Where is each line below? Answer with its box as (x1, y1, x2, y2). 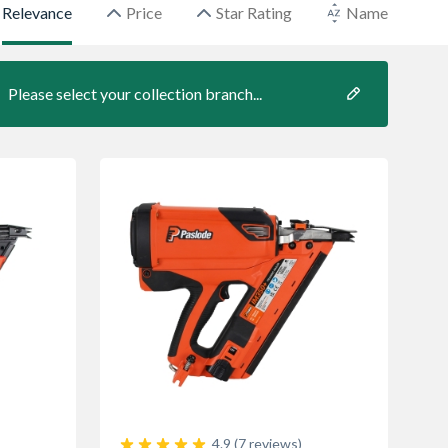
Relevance (2, 3, 72, 22)
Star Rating (216, 3, 292, 22)
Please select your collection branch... (8, 84, 262, 103)
